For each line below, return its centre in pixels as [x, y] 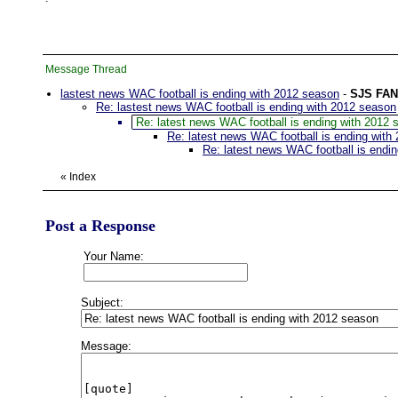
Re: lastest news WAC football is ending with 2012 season [246, 107]
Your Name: [114, 256]
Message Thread [86, 69]
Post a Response [100, 226]
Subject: [102, 302]
